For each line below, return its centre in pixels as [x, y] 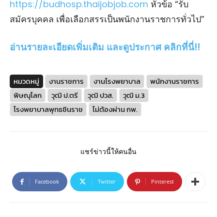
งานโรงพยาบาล [117, 81]
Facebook [47, 182]
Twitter [107, 182]
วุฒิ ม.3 [134, 95]
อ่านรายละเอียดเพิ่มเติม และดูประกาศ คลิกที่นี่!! [105, 47]
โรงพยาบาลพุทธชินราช [48, 109]
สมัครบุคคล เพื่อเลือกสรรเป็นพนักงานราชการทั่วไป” [107, 19]
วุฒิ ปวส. [101, 95]
